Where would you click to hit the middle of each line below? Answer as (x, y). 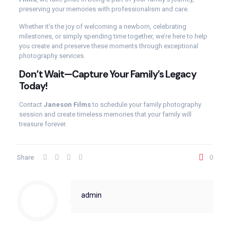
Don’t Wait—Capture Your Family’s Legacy (107, 74)
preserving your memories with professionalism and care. (104, 9)
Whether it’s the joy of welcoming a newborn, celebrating (102, 26)
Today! (33, 86)
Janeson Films (67, 104)
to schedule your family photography (146, 104)
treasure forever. (43, 124)
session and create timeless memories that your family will (105, 114)
